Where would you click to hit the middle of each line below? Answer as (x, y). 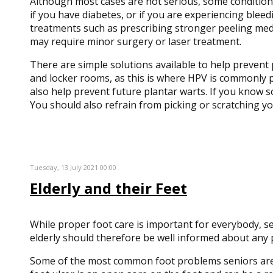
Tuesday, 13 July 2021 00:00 (73, 167)
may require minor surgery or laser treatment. (135, 41)
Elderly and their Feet (108, 188)
